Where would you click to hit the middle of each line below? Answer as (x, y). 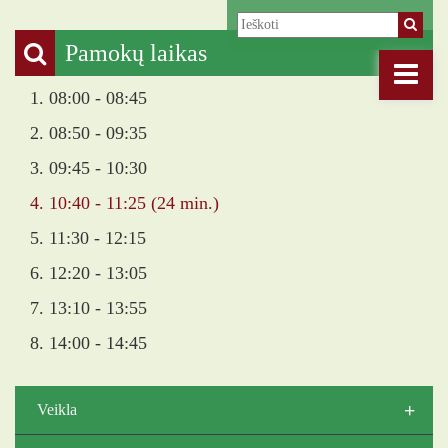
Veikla (57, 409)
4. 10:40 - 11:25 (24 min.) (124, 203)
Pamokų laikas (136, 53)
